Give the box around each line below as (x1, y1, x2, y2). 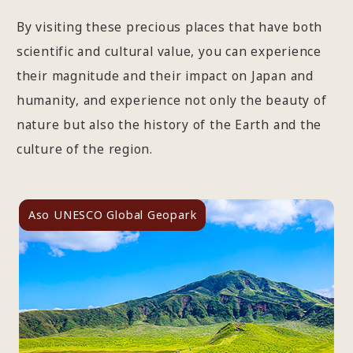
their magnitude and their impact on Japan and (16, 66, 314, 84)
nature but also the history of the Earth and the (16, 115, 322, 133)
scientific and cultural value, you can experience (16, 42, 321, 60)
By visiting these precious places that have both (16, 17, 323, 35)
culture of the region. (16, 139, 153, 158)
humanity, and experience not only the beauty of (16, 91, 327, 109)
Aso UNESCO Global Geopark (28, 206, 197, 222)
